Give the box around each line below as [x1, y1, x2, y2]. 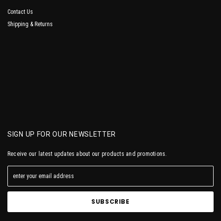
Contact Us [7, 8, 33, 15]
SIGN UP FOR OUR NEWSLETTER [7, 130, 116, 138]
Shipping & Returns [7, 20, 53, 28]
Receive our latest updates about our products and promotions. [7, 150, 167, 157]
